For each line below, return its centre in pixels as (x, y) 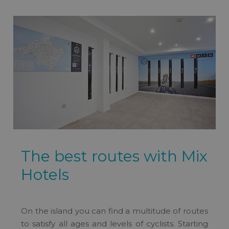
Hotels (45, 175)
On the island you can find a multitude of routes (114, 211)
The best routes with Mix (114, 156)
